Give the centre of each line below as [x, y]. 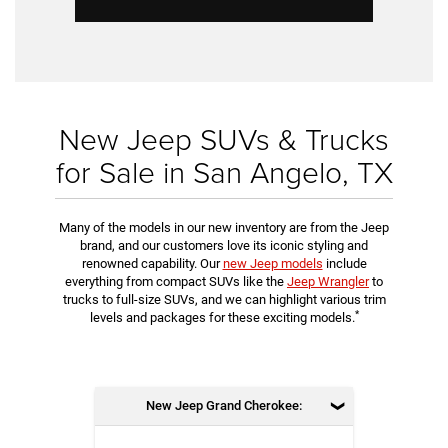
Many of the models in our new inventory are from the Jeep [224, 228]
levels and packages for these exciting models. [222, 318]
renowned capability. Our [152, 264]
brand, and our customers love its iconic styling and [224, 246]
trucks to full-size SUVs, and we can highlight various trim [224, 300]
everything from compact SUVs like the [176, 282]
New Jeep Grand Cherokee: [224, 406]
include [344, 264]
